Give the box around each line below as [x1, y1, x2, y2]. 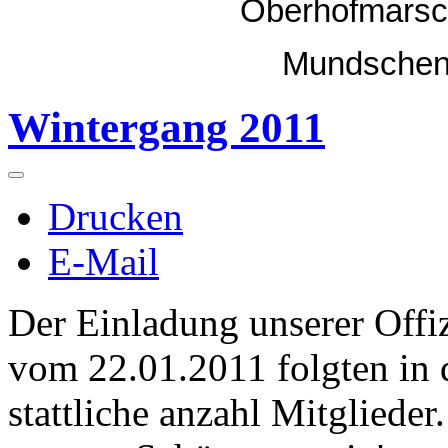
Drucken [48, 195, 183, 239]
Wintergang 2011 [8, 104, 325, 152]
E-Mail [48, 240, 159, 284]
